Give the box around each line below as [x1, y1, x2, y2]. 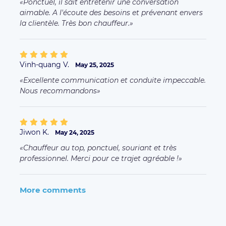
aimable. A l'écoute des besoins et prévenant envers [20, 8, 203, 17]
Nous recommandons [20, 86, 97, 95]
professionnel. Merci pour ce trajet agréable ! [20, 154, 179, 163]
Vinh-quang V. [20, 60, 71, 69]
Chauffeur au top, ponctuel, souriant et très [23, 143, 177, 152]
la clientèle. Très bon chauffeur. [20, 19, 130, 28]
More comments [20, 185, 86, 195]
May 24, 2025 [55, 129, 94, 136]
